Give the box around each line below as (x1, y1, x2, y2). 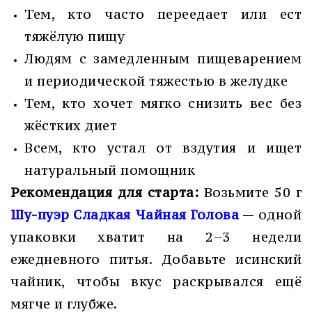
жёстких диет (24, 117, 117, 134)
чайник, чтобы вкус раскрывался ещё (10, 273, 302, 290)
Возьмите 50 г (198, 184, 302, 201)
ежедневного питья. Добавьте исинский (10, 251, 302, 267)
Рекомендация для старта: (10, 184, 198, 201)
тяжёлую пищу (24, 28, 125, 45)
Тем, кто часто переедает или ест (24, 6, 302, 22)
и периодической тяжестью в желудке (24, 72, 288, 89)
